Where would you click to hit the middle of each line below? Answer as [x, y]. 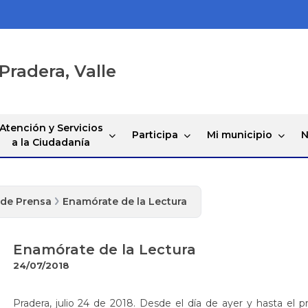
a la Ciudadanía [51, 142]
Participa [155, 135]
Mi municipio [239, 135]
